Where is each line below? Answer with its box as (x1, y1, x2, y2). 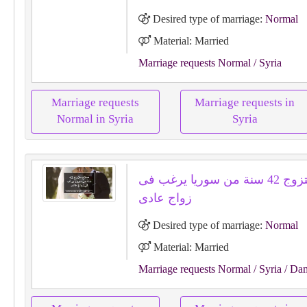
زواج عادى (138, 191, 192, 205)
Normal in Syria (57, 112, 134, 125)
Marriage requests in (195, 96, 295, 109)
